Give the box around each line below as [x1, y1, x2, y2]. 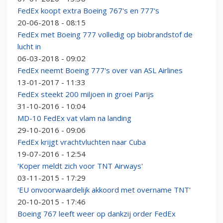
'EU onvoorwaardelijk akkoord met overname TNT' [17, 185, 191, 195]
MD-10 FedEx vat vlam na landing [17, 113, 131, 123]
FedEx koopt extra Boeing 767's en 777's [17, 5, 159, 16]
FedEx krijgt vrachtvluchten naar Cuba [17, 137, 146, 147]
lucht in [17, 41, 41, 52]
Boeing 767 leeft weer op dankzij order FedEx [17, 209, 176, 219]
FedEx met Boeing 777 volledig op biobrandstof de [17, 29, 193, 40]
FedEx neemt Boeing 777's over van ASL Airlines [17, 65, 183, 76]
